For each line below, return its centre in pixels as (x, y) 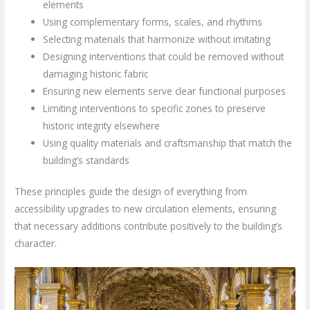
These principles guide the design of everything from (131, 192)
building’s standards (86, 160)
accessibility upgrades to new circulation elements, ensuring (146, 209)
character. (36, 244)
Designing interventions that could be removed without (164, 56)
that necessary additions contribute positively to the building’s (149, 226)
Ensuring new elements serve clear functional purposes (165, 91)
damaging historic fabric (96, 73)
